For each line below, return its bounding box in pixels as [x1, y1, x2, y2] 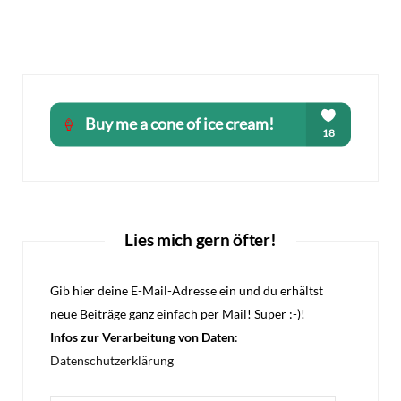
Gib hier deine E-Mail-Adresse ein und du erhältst [50, 283, 323, 299]
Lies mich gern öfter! [124, 229, 277, 251]
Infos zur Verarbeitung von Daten [50, 329, 235, 346]
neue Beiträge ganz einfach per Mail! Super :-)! [50, 306, 305, 322]
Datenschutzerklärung [50, 353, 174, 369]
